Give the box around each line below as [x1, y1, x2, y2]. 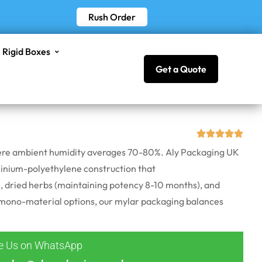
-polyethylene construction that [23, 162, 156, 174]
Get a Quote [156, 63, 207, 75]
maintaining [57, 178, 108, 191]
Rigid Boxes [2, 46, 50, 57]
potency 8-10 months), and [108, 178, 220, 191]
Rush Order [88, 11, 136, 23]
